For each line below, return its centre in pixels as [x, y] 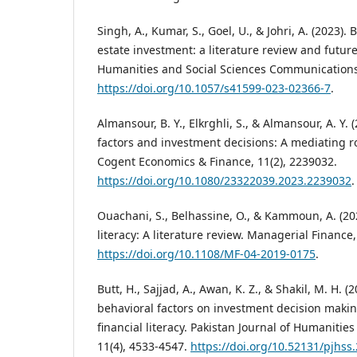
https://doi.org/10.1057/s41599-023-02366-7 [214, 88]
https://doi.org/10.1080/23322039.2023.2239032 [224, 181]
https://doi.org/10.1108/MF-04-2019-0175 [206, 254]
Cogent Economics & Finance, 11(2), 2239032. [217, 162]
